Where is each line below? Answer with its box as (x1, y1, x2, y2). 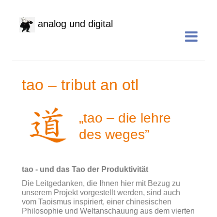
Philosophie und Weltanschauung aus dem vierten (22, 206, 195, 215)
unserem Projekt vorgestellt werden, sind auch (22, 188, 180, 197)
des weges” (79, 126, 149, 142)
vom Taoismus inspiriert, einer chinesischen (22, 197, 171, 206)
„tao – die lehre (79, 110, 171, 125)
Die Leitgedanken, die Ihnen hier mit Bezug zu (22, 179, 180, 187)
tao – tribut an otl (22, 76, 139, 93)
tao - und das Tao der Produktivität (22, 165, 148, 173)
